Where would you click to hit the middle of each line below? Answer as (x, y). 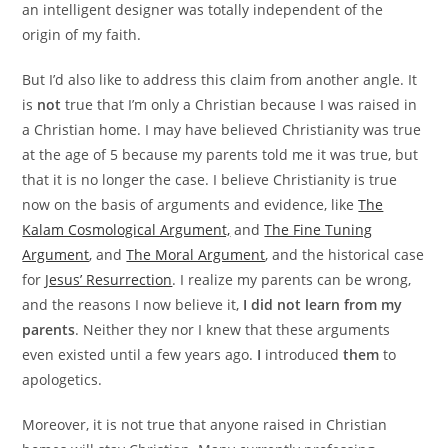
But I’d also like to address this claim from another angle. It (220, 80)
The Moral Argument (196, 255)
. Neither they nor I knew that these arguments (233, 330)
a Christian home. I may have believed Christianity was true (222, 130)
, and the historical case (345, 255)
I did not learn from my (323, 305)
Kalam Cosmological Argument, (126, 230)
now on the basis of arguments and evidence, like (190, 205)
